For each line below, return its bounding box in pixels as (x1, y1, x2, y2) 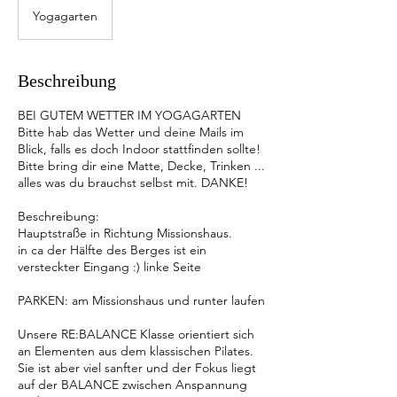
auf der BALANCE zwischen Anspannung (18, 377, 247, 393)
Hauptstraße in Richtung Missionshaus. (18, 225, 232, 241)
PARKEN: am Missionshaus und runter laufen (18, 292, 265, 308)
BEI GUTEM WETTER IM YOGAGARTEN (18, 107, 241, 123)
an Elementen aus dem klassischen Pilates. (18, 343, 253, 359)
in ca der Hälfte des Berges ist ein (18, 242, 206, 258)
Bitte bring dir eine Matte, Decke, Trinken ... (18, 158, 265, 174)
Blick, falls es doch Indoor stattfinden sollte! (18, 141, 261, 157)
